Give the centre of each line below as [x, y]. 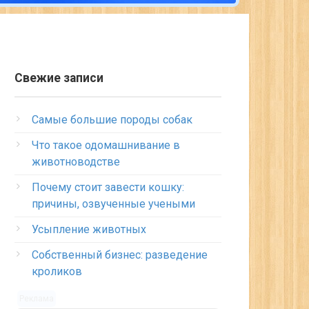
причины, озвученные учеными [113, 204]
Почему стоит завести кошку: [108, 187]
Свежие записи [59, 78]
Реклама [36, 299]
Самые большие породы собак [112, 120]
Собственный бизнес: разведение [120, 255]
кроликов [57, 271]
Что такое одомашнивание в [106, 145]
